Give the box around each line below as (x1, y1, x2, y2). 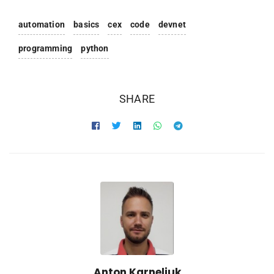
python (81, 43, 109, 53)
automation (18, 19, 65, 29)
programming (18, 43, 73, 53)
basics (73, 19, 100, 29)
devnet (158, 19, 187, 29)
